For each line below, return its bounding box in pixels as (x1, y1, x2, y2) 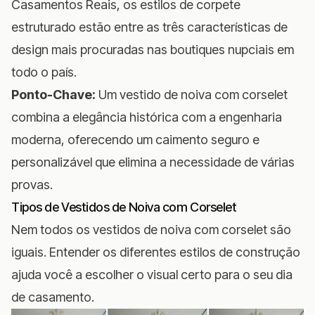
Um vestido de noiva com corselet (96, 86, 288, 102)
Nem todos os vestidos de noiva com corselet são (11, 221, 291, 237)
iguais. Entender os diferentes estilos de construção (11, 244, 300, 259)
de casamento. (11, 289, 94, 304)
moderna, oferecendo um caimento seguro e (11, 131, 259, 147)
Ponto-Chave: (11, 86, 96, 102)
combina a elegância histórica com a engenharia (11, 109, 282, 124)
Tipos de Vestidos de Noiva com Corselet (11, 199, 237, 214)
